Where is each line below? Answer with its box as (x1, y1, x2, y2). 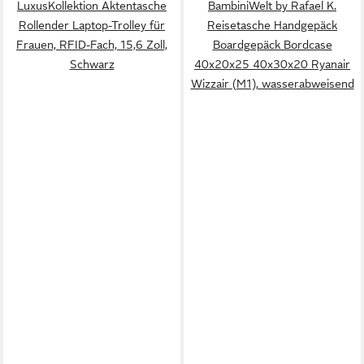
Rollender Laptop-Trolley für (19, 18, 165, 32)
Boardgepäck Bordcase (212, 37, 332, 51)
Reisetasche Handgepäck (207, 18, 337, 32)
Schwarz (69, 57, 115, 71)
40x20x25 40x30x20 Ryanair (194, 57, 350, 71)
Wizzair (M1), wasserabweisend (190, 76, 354, 90)
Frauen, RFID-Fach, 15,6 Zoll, (16, 37, 167, 51)
